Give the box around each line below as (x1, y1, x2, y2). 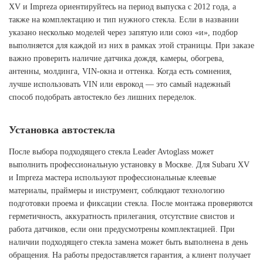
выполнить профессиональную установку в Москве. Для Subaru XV (9, 160, 249, 169)
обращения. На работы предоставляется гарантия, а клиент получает (9, 251, 251, 259)
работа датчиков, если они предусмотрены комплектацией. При (9, 225, 235, 234)
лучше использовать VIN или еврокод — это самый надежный (9, 80, 231, 89)
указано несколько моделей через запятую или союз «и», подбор (9, 28, 238, 37)
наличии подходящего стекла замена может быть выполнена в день (9, 238, 248, 247)
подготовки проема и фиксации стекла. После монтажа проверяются (9, 199, 252, 208)
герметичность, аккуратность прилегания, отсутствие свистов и (9, 212, 235, 221)
